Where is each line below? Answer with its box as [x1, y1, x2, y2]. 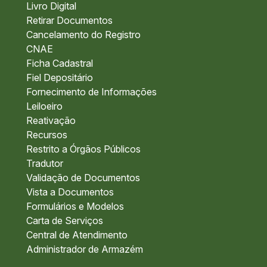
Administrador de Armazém [26, 243, 143, 255]
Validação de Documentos [26, 172, 140, 184]
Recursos [26, 129, 67, 141]
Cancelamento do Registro [26, 29, 141, 41]
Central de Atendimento [26, 229, 128, 241]
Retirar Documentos [26, 14, 113, 26]
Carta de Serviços [26, 215, 103, 226]
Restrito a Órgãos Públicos [26, 143, 141, 155]
